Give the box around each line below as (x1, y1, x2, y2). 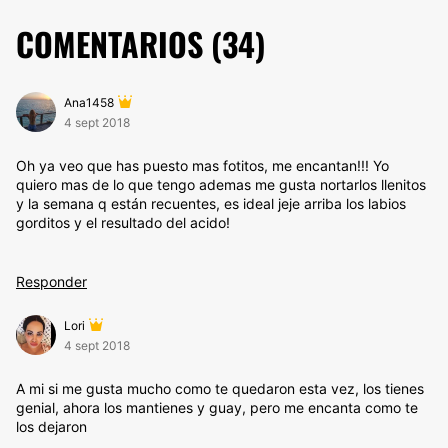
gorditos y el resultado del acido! (16, 214, 230, 231)
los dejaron (16, 418, 87, 435)
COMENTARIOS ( (16, 20, 222, 67)
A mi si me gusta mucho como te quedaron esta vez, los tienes (16, 380, 424, 397)
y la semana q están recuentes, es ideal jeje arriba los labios (16, 195, 406, 212)
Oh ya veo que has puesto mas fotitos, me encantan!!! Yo (16, 157, 389, 174)
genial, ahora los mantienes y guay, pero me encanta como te (16, 399, 418, 416)
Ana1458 (64, 95, 114, 110)
